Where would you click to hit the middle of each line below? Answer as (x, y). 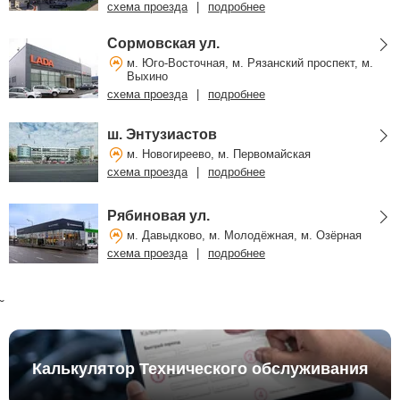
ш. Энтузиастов (162, 134)
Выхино (147, 76)
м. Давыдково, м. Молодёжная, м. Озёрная (244, 235)
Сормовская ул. (163, 43)
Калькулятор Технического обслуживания (200, 368)
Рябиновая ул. (158, 216)
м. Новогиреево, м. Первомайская (219, 154)
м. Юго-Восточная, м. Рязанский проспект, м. (250, 63)
